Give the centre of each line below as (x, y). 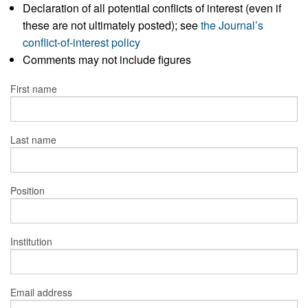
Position (27, 191)
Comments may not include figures (107, 60)
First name (34, 89)
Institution (31, 242)
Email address (41, 293)
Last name (33, 140)
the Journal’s (232, 25)
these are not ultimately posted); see (111, 25)
